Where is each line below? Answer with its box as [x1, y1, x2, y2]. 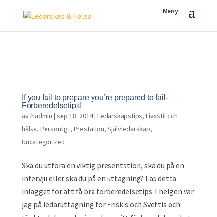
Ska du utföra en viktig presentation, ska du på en [21, 160, 184, 170]
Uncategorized [21, 138, 65, 146]
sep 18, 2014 [56, 111, 93, 120]
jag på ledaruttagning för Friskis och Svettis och [21, 200, 180, 209]
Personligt [40, 124, 70, 133]
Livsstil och [145, 111, 178, 120]
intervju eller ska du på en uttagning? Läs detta [21, 173, 176, 183]
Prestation [73, 124, 104, 133]
